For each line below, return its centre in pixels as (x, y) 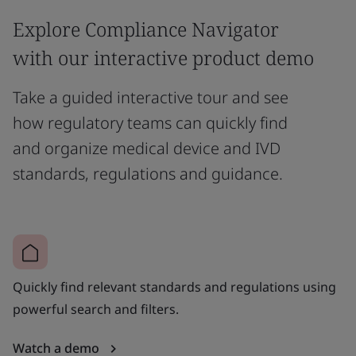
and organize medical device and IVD (147, 148)
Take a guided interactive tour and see (151, 97)
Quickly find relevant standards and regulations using (174, 286)
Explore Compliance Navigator (146, 29)
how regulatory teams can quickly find (150, 122)
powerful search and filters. (96, 309)
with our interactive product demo (163, 57)
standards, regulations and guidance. (148, 173)
